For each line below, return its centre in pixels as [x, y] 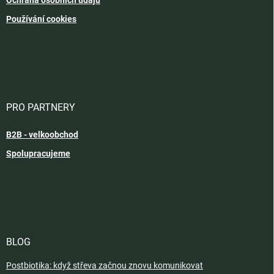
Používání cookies [41, 19]
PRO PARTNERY [41, 107]
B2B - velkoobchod [42, 134]
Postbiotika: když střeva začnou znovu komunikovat [105, 265]
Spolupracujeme [38, 153]
